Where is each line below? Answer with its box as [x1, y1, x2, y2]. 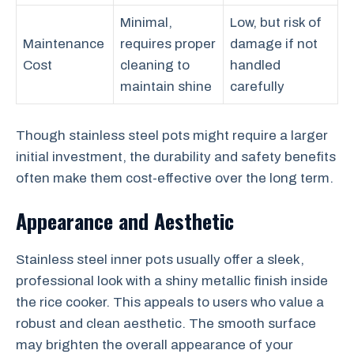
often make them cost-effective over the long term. [16, 170, 333, 186]
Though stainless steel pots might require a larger [16, 127, 328, 143]
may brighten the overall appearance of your [16, 337, 293, 352]
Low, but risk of [230, 15, 322, 30]
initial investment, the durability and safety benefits [16, 149, 336, 164]
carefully [230, 79, 284, 94]
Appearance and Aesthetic [16, 205, 234, 236]
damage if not [230, 36, 318, 51]
